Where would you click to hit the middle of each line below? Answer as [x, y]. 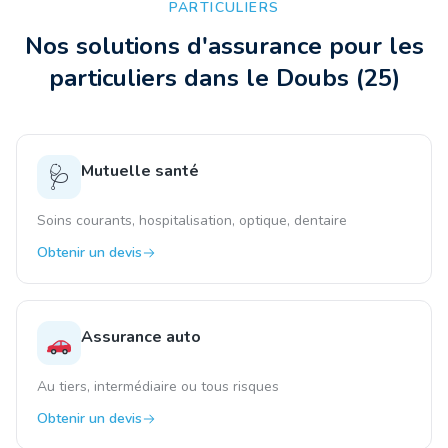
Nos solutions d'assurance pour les [224, 46]
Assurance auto [141, 337]
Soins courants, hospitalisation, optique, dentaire [192, 220]
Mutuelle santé [140, 171]
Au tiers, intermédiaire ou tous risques [158, 386]
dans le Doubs [266, 78]
